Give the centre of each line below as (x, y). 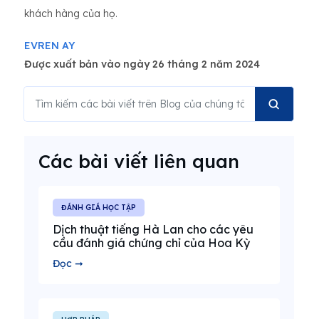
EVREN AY (49, 46)
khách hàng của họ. (71, 14)
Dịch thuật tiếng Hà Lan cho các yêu (153, 229)
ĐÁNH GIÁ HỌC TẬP (99, 208)
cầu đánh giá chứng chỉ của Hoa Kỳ (151, 243)
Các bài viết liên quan (139, 161)
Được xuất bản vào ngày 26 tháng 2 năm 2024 (142, 64)
